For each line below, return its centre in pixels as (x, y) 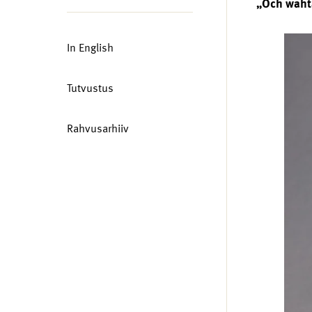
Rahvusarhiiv (98, 128)
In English (90, 47)
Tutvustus (90, 88)
